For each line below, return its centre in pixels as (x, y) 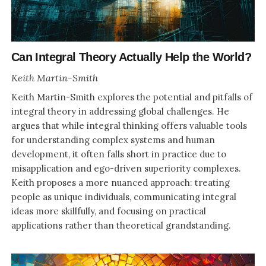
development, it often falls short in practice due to (118, 154)
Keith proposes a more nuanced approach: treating (120, 183)
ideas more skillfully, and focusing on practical (108, 211)
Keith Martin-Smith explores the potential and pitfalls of (132, 97)
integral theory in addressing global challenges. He (120, 112)
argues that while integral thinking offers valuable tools (129, 126)
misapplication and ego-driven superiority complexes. (126, 169)
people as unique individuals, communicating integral (123, 197)
